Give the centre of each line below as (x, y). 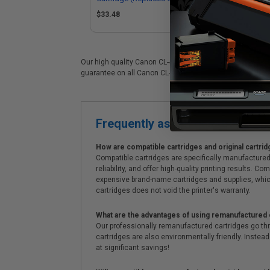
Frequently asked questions (172, 124)
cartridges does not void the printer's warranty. (173, 190)
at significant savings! (133, 248)
